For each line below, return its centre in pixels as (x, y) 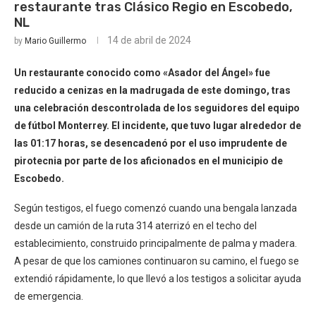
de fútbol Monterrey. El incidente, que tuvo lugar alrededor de (158, 126)
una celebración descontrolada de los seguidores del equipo (157, 108)
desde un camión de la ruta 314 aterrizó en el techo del (135, 226)
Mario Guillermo (55, 41)
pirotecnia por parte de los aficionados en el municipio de (148, 161)
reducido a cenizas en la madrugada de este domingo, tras (152, 90)
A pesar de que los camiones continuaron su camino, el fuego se (157, 261)
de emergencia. (49, 296)
